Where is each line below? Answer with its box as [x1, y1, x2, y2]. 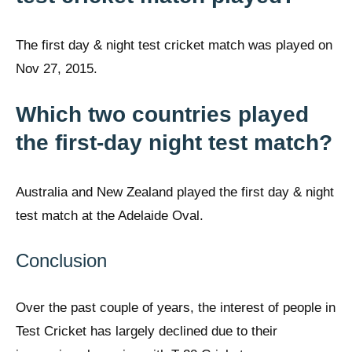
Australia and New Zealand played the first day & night [16, 185, 334, 200]
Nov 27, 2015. [16, 60, 97, 76]
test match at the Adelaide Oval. [16, 208, 203, 224]
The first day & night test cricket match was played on [16, 37, 332, 53]
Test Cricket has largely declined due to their [16, 323, 277, 339]
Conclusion [16, 249, 107, 271]
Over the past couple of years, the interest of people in [16, 299, 335, 315]
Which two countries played [16, 102, 309, 127]
